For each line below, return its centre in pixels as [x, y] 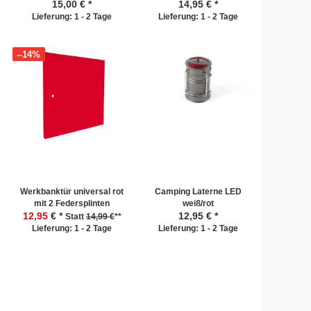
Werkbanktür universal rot [72, 192]
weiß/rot [198, 203]
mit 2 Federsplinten [72, 203]
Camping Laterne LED [198, 192]
